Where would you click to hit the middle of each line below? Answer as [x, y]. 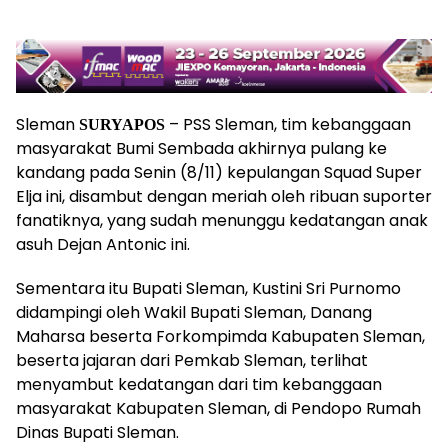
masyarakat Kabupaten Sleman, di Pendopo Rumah [218, 408]
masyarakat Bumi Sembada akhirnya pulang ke [201, 148]
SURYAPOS [122, 124]
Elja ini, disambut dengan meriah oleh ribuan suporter [224, 196]
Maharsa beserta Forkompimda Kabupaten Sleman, [220, 336]
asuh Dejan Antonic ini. [103, 244]
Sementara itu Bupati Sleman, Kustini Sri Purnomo [208, 288]
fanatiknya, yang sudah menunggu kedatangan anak [222, 220]
